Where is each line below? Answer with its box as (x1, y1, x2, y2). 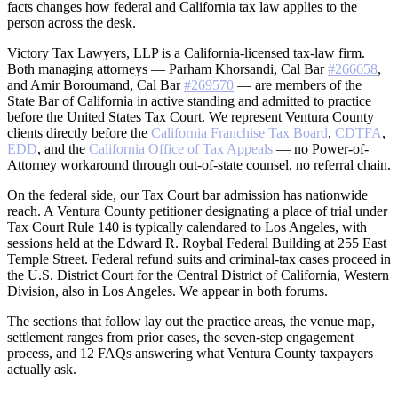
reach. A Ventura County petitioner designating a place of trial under (7, 203, 387, 219)
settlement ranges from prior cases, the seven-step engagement (7, 329, 354, 345)
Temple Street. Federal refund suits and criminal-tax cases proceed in (7, 251, 391, 267)
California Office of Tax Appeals (89, 140, 273, 156)
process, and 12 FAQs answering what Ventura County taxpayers (7, 345, 373, 361)
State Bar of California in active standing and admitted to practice (7, 92, 371, 108)
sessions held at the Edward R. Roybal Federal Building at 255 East (7, 235, 386, 251)
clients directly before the (7, 124, 151, 140)
